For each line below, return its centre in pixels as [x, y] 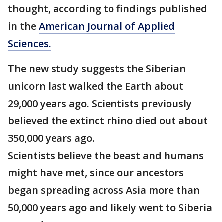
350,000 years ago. [51, 138]
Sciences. [29, 43]
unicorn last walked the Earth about [96, 86]
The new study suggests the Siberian [97, 69]
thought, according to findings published [108, 9]
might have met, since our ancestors [96, 173]
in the [23, 26]
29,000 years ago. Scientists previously [100, 103]
